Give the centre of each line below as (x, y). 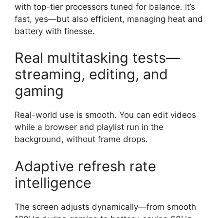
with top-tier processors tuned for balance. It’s (105, 7)
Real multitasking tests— (97, 58)
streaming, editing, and (91, 74)
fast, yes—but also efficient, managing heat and (109, 19)
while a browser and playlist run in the (89, 127)
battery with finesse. (55, 31)
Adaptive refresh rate (85, 166)
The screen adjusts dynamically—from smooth (105, 207)
